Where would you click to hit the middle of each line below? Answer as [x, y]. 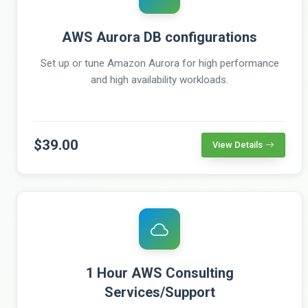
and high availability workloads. [159, 79]
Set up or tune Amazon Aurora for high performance [159, 63]
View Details [238, 144]
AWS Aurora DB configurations [159, 37]
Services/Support [159, 292]
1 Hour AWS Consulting [159, 273]
